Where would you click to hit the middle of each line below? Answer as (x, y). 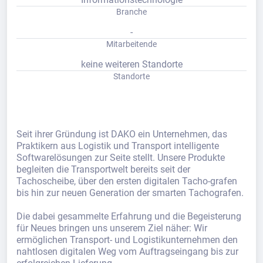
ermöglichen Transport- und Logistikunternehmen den (127, 240)
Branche (131, 12)
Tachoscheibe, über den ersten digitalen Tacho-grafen (127, 181)
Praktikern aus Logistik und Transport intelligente (118, 146)
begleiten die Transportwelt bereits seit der (103, 169)
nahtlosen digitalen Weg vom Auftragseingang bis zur (127, 252)
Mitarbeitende (131, 44)
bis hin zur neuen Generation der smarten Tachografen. (130, 193)
